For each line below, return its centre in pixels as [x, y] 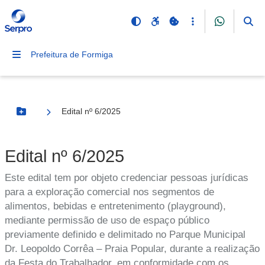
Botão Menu [45, 116]
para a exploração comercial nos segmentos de [109, 192]
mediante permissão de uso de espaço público [107, 220]
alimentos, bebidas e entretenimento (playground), [115, 206]
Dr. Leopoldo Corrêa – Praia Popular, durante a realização [132, 249]
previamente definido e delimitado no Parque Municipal [125, 235]
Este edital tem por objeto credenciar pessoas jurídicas [127, 178]
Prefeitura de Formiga [72, 54]
